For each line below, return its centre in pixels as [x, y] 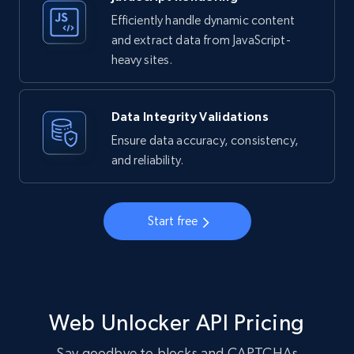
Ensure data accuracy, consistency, [205, 141]
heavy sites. [142, 60]
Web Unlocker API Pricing [177, 323]
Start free [173, 221]
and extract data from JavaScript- [201, 40]
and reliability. [147, 160]
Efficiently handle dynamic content [203, 21]
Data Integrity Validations [190, 117]
